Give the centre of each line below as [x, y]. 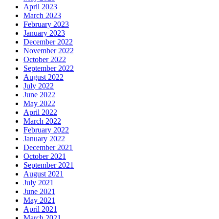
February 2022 [46, 130]
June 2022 [39, 94]
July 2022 [39, 86]
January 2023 [44, 33]
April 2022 [40, 112]
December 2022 [48, 42]
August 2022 [44, 77]
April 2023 [40, 6]
